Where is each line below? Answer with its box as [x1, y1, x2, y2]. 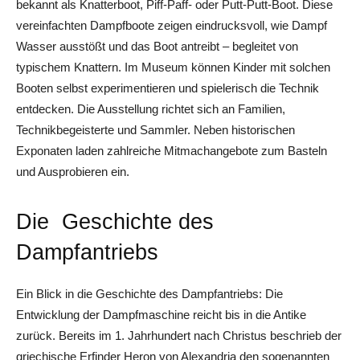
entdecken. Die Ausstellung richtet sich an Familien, [16, 101, 285, 116]
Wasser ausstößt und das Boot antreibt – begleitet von [16, 39, 298, 53]
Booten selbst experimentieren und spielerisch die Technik [16, 80, 319, 95]
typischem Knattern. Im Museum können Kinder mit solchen [16, 59, 330, 74]
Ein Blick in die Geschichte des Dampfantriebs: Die [16, 286, 283, 301]
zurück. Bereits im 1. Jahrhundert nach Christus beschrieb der [16, 328, 342, 342]
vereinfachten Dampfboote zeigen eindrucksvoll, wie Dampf [16, 18, 327, 32]
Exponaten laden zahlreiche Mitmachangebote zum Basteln [16, 143, 327, 157]
